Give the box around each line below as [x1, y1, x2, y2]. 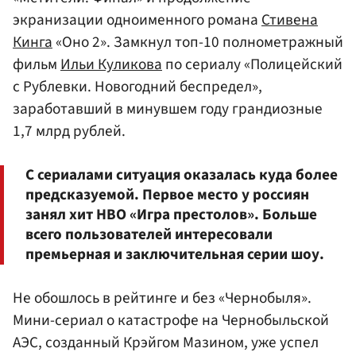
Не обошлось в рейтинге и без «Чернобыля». [13, 287, 311, 310]
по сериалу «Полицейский [162, 52, 342, 75]
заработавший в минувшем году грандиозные [13, 97, 323, 120]
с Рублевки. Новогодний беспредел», [13, 75, 262, 98]
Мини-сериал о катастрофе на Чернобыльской [13, 309, 329, 332]
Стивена [261, 8, 318, 31]
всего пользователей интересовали [25, 222, 273, 246]
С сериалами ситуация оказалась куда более [25, 163, 338, 186]
